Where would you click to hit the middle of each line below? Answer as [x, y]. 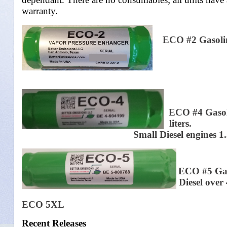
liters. [178, 123]
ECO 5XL [43, 204]
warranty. [40, 11]
